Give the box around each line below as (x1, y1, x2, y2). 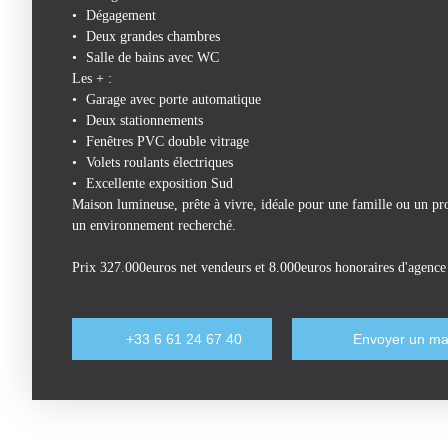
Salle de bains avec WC (86, 49, 220, 66)
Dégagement (86, 7, 157, 24)
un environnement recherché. (72, 217, 236, 234)
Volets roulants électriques (86, 154, 234, 171)
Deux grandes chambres (86, 28, 221, 45)
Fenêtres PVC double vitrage (86, 133, 250, 150)
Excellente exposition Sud (86, 175, 234, 192)
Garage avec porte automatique (86, 91, 262, 108)
